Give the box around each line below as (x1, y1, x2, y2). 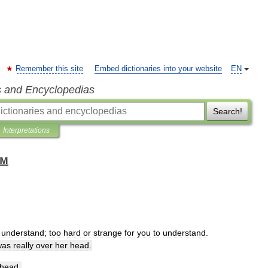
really (13, 240, 33, 250)
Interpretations (3, 126, 50, 135)
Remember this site (16, 65, 83, 73)
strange (93, 228, 122, 237)
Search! (212, 106, 242, 116)
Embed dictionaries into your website (95, 65, 222, 73)
